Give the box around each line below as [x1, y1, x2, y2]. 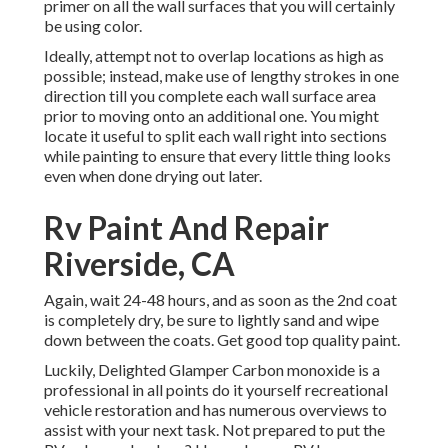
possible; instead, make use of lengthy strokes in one [44, 66, 399, 86]
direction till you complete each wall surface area [44, 86, 376, 106]
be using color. [44, 16, 142, 36]
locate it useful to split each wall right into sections [44, 126, 387, 146]
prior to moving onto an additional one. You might [44, 106, 379, 126]
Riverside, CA [44, 244, 235, 284]
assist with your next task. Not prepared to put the [44, 420, 385, 440]
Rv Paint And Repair [44, 208, 329, 248]
